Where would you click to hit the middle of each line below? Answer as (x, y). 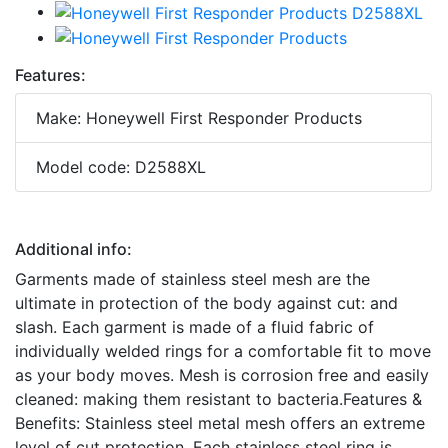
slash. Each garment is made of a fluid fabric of (194, 327)
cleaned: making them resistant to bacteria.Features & (218, 399)
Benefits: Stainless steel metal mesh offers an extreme (220, 423)
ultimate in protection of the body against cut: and (206, 303)
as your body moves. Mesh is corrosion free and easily (222, 375)
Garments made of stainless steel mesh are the (192, 279)
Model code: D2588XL (121, 167)
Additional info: (73, 249)
